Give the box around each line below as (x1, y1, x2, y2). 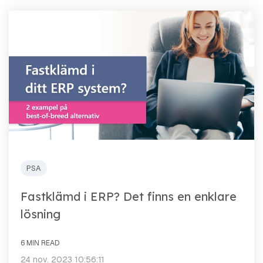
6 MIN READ (21, 238, 59, 248)
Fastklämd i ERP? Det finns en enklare (21, 189, 237, 204)
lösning (21, 207, 60, 222)
